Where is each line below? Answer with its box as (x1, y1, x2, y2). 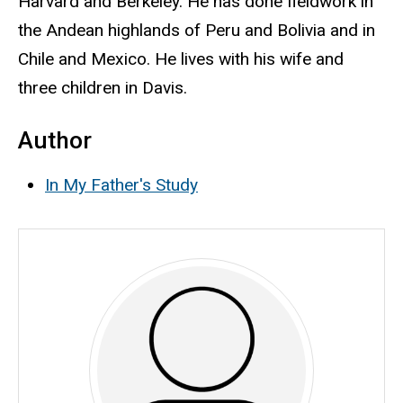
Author (18, 126, 92, 154)
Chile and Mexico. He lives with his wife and (18, 49, 344, 70)
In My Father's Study (45, 174, 198, 195)
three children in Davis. (18, 77, 187, 99)
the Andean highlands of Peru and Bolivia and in (18, 20, 375, 41)
